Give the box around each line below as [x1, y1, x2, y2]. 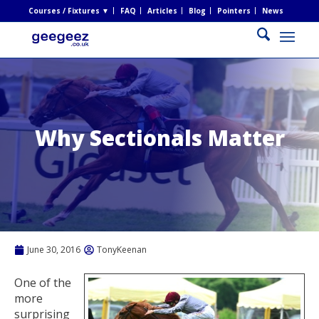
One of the [14, 274, 71, 291]
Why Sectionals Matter [34, 122, 285, 152]
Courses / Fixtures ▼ [28, 6, 109, 16]
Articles [147, 6, 177, 16]
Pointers [216, 6, 251, 16]
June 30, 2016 [27, 244, 80, 256]
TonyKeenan [97, 244, 147, 256]
